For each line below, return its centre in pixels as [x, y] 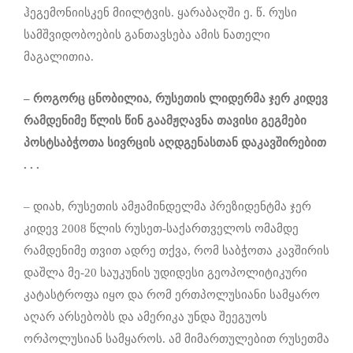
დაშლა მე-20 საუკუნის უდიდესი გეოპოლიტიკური [165, 272]
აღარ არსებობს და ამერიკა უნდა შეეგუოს [145, 316]
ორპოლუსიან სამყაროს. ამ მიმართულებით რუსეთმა [176, 338]
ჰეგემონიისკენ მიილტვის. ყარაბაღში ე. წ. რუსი [160, 12]
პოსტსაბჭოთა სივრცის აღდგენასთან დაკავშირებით [175, 142]
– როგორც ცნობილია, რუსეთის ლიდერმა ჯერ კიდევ [176, 98]
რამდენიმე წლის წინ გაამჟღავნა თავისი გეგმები [165, 120]
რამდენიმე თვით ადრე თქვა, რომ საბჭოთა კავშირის [176, 250]
